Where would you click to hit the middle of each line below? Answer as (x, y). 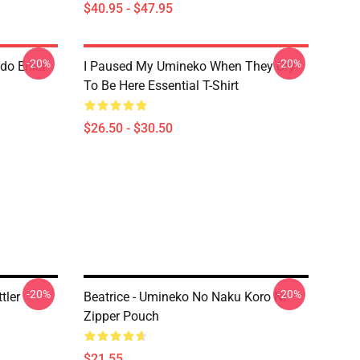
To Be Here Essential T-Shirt (161, 86)
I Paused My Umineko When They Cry (189, 66)
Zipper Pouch (121, 316)
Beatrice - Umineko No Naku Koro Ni (185, 297)
